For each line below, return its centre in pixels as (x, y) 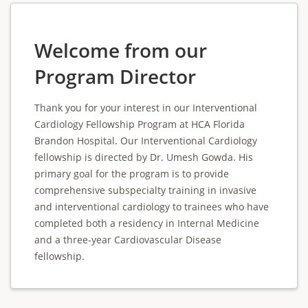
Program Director (115, 76)
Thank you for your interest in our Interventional (146, 108)
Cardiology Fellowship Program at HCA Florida (140, 124)
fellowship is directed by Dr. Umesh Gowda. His (144, 157)
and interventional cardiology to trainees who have (152, 207)
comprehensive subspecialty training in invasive (145, 190)
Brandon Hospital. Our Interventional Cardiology (146, 141)
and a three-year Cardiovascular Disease (128, 240)
